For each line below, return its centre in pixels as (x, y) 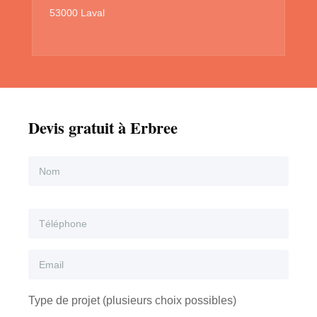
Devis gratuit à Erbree (103, 127)
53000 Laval (77, 12)
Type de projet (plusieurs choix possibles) (132, 300)
